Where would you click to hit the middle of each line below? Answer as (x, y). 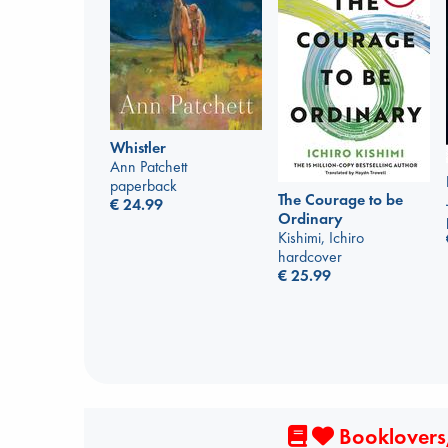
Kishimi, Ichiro (321, 237)
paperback (143, 185)
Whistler (138, 147)
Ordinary (310, 218)
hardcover (310, 256)
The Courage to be (340, 199)
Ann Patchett (148, 166)
